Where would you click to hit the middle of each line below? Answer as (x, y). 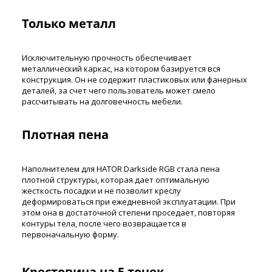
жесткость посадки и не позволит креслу (101, 190)
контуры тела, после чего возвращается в (104, 223)
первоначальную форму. (70, 234)
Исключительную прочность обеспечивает (107, 57)
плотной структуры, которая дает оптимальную (116, 179)
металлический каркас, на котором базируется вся (121, 68)
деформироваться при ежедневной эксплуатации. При (129, 201)
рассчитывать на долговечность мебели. (102, 101)
